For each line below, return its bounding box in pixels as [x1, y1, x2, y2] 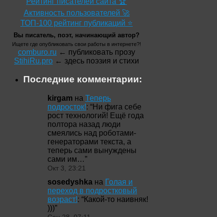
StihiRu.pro [14, 56, 53, 65]
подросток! [47, 103, 86, 111]
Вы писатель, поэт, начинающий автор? [14, 31, 139, 39]
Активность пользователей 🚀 [23, 8, 130, 17]
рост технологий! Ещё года [47, 111, 144, 120]
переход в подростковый [47, 186, 137, 195]
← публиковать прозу [57, 47, 135, 56]
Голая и [105, 178, 133, 186]
